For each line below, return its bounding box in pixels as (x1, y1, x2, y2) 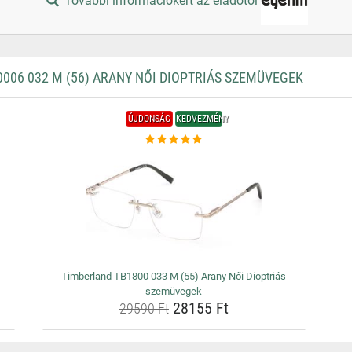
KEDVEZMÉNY (175, 113, 229, 124)
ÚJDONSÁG (127, 113, 170, 124)
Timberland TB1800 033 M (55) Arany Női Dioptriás (61, 270, 287, 282)
